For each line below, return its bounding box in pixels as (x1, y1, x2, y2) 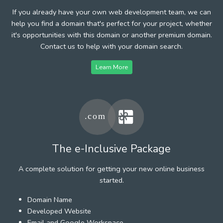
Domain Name (27, 194, 72, 205)
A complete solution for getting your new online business (18, 163, 205, 174)
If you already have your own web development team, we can (12, 6, 211, 17)
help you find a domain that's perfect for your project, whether (11, 18, 212, 28)
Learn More (95, 62, 128, 71)
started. (99, 175, 124, 185)
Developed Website (27, 206, 91, 216)
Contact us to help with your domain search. (40, 41, 183, 51)
